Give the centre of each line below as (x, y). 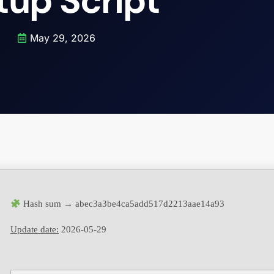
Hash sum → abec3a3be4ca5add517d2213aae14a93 (123, 204)
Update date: (35, 229)
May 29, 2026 (63, 38)
